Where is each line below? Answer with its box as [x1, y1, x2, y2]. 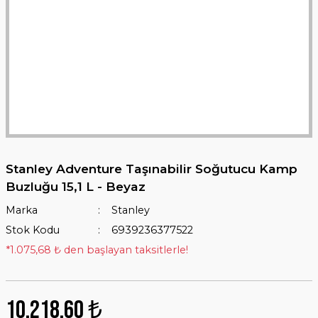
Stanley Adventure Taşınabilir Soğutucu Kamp [6, 161, 297, 176]
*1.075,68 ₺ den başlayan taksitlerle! [6, 243, 188, 256]
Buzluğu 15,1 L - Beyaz [6, 179, 146, 194]
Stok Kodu [6, 224, 60, 236]
